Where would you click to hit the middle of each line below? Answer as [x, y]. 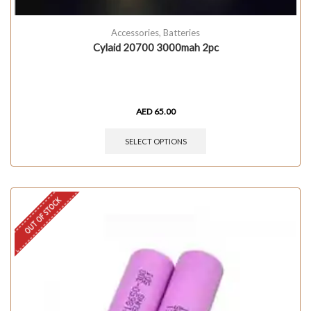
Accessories [135, 33]
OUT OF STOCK [42, 215]
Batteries [182, 33]
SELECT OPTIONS [155, 141]
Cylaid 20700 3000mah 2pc [155, 48]
